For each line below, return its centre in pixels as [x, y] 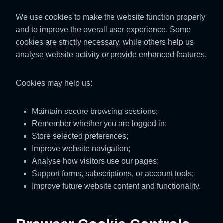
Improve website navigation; [81, 149]
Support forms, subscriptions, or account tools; [113, 173]
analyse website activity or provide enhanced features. [111, 55]
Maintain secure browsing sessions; [95, 111]
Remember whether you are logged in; [99, 124]
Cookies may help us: [54, 83]
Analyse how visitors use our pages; [95, 161]
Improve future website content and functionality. [116, 186]
